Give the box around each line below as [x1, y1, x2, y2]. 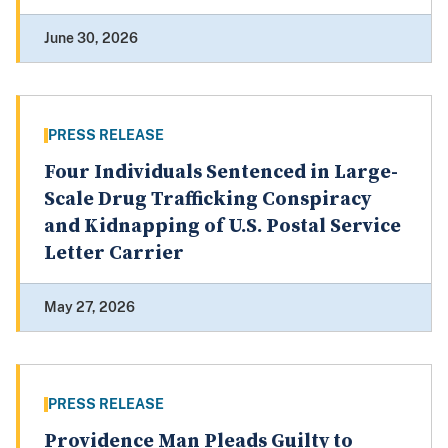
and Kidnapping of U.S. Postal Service [44, 214, 401, 240]
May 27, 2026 [44, 299, 135, 316]
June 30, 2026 [44, 30, 138, 47]
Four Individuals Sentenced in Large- [44, 160, 398, 186]
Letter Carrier [44, 241, 184, 267]
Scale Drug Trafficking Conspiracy [44, 187, 371, 213]
